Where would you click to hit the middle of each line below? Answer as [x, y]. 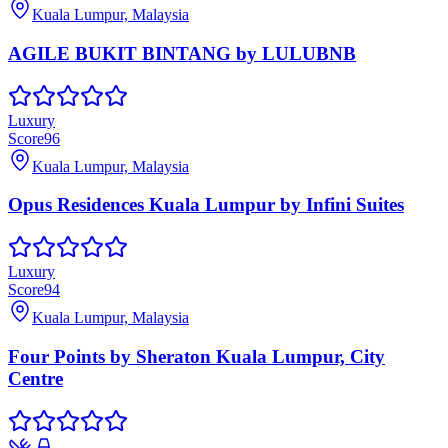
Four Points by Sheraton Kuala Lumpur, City [196, 356]
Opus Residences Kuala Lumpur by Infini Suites [206, 205]
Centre [35, 378]
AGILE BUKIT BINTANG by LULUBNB [182, 53]
